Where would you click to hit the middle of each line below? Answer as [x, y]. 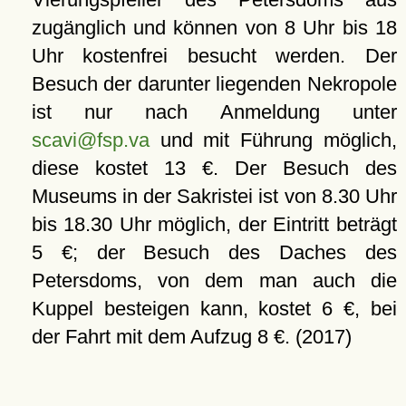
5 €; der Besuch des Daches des [214, 253]
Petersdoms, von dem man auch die [214, 281]
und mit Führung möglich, [273, 140]
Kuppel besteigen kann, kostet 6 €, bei [214, 309]
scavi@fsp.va [90, 140]
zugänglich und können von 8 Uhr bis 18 [214, 28]
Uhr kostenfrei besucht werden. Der [214, 56]
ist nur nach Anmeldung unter [214, 112]
